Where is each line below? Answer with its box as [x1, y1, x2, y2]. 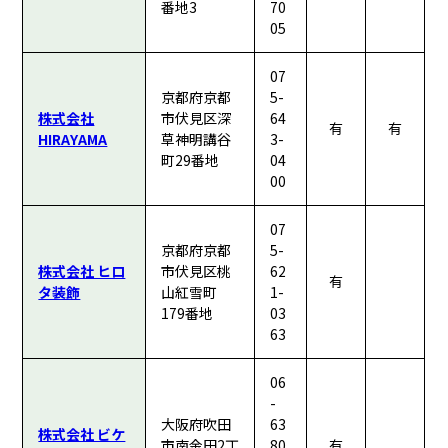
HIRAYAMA [38, 129, 108, 150]
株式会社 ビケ [38, 424, 126, 445]
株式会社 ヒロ [38, 261, 126, 282]
